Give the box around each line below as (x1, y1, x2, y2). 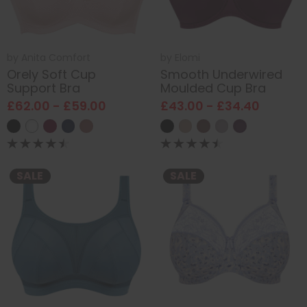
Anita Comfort (21, 50, 90, 64)
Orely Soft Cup (7, 66, 96, 84)
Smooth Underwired (160, 66, 282, 84)
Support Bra (7, 79, 80, 97)
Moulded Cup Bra (160, 79, 266, 97)
